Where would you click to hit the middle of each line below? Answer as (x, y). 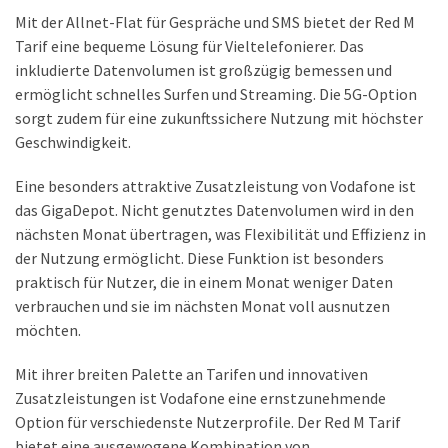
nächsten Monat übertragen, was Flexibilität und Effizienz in (220, 233)
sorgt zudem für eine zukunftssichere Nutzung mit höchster (219, 117)
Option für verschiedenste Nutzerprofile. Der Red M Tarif (208, 421)
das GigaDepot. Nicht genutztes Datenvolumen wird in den (214, 209)
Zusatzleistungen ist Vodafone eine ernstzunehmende (200, 397)
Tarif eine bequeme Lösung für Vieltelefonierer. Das (189, 45)
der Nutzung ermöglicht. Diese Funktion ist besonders (199, 257)
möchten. (48, 329)
